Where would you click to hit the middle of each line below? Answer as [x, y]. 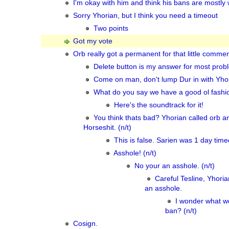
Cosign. [85, 224]
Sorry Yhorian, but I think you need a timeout [145, 16]
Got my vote [93, 41]
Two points [111, 28]
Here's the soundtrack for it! [159, 105]
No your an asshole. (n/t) [175, 166]
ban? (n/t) [181, 211]
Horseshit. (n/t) [107, 128]
